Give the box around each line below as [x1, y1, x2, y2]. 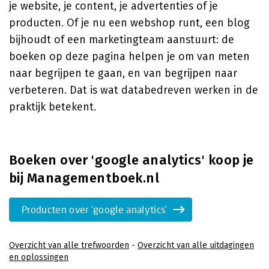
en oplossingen [9, 252, 68, 262]
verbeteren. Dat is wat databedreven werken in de [9, 83, 258, 97]
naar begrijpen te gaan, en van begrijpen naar [9, 67, 237, 80]
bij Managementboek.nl [9, 170, 160, 186]
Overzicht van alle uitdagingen [138, 240, 254, 250]
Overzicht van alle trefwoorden [9, 240, 129, 250]
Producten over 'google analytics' [22, 204, 168, 215]
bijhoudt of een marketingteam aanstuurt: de [9, 33, 234, 46]
